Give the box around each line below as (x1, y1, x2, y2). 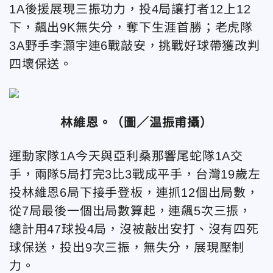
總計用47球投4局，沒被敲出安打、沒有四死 (9, 222, 259, 236)
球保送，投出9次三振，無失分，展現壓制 (9, 241, 245, 254)
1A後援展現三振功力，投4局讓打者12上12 (9, 2, 251, 16)
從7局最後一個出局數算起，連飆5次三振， (9, 204, 252, 218)
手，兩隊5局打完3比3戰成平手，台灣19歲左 (9, 168, 261, 181)
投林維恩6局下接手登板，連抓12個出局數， (9, 186, 259, 199)
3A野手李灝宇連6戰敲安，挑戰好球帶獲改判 (9, 39, 260, 52)
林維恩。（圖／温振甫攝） (60, 116, 213, 129)
